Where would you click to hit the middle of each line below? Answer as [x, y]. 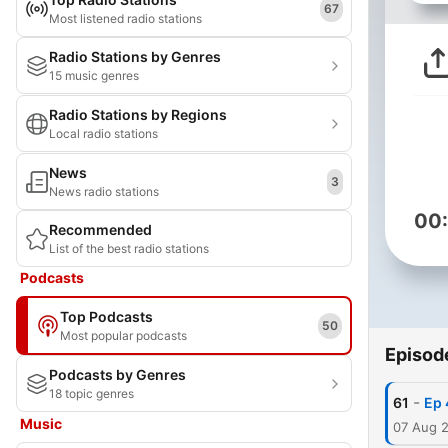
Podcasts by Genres [117, 374]
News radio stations [104, 191]
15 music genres [94, 75]
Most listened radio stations [125, 18]
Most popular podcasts [123, 335]
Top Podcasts [106, 316]
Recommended [100, 229]
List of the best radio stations [129, 248]
